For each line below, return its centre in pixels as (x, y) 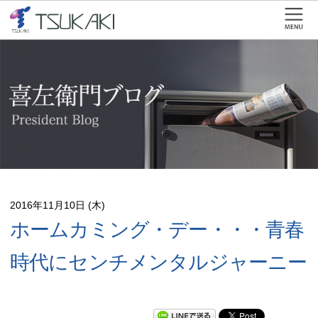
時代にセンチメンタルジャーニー (159, 262)
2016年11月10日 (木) (57, 205)
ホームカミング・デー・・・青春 (157, 229)
